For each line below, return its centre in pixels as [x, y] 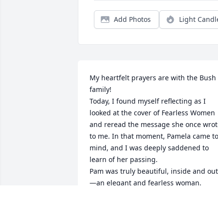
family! [100, 90]
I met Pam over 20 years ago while [145, 195]
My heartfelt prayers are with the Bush [153, 78]
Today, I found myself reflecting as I [148, 101]
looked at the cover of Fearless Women [152, 113]
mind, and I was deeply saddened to [149, 148]
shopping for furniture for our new [146, 206]
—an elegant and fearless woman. [145, 183]
